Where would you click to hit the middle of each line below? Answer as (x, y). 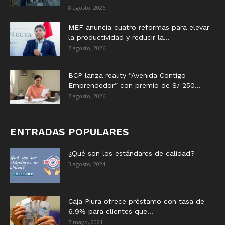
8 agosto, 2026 (87, 7)
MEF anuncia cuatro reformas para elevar (139, 27)
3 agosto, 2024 (87, 164)
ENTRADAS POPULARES (70, 131)
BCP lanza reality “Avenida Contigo (127, 75)
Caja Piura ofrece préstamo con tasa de (136, 201)
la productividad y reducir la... (119, 37)
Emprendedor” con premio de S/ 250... (135, 85)
